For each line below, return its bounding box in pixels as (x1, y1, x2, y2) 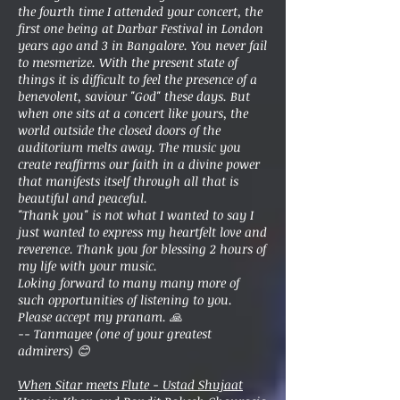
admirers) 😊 (18, 342, 90, 359)
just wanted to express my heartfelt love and (18, 223, 267, 240)
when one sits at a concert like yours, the (18, 104, 248, 121)
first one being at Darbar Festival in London (18, 20, 263, 37)
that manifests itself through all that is (18, 172, 238, 189)
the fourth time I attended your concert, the (18, 3, 262, 20)
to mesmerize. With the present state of (18, 54, 237, 71)
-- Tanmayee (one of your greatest (18, 325, 212, 342)
